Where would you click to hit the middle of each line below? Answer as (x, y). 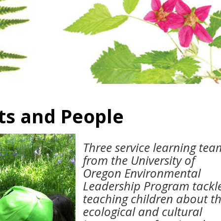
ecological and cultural (143, 212)
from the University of (139, 160)
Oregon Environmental (142, 173)
